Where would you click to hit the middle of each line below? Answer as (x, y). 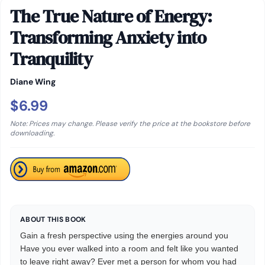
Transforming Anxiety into (108, 38)
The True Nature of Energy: (111, 16)
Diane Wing (33, 82)
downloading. (32, 133)
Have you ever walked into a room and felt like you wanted (129, 248)
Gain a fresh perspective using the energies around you (124, 235)
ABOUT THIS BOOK (53, 219)
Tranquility (51, 59)
